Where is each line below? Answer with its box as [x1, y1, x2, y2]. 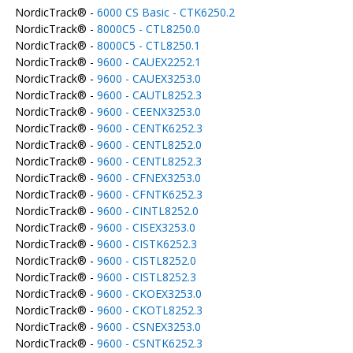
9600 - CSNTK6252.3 [96, 336, 203, 351]
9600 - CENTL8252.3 [96, 154, 202, 169]
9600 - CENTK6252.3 [96, 121, 203, 136]
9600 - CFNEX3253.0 [96, 170, 201, 185]
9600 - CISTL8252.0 [96, 253, 196, 268]
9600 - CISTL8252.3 [96, 269, 196, 284]
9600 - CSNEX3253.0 [96, 319, 201, 334]
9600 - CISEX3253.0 [96, 220, 195, 235]
